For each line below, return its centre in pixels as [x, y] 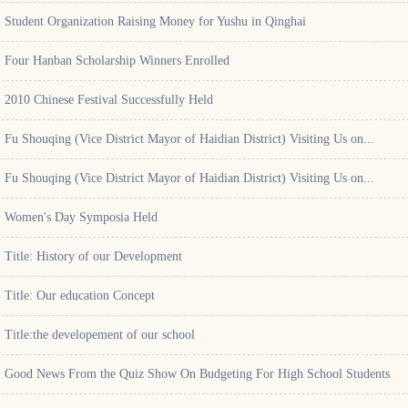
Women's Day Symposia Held [81, 217]
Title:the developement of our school [100, 335]
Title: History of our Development [93, 256]
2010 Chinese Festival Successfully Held [109, 100]
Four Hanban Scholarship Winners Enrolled [117, 61]
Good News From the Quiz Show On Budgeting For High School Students [197, 374]
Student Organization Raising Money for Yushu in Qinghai [155, 21]
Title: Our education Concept [80, 296]
